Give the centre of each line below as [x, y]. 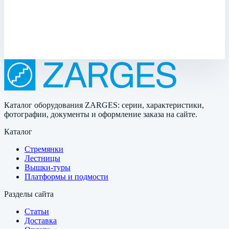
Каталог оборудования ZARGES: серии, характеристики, [104, 105]
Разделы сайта [29, 194]
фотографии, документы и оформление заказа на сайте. [101, 114]
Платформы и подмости [66, 177]
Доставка [41, 221]
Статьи [37, 212]
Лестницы [42, 158]
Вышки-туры [48, 168]
